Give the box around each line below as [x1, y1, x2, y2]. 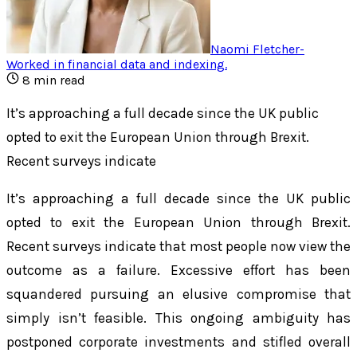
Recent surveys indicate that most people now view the [6, 238, 351, 255]
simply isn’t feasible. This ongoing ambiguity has [6, 310, 351, 327]
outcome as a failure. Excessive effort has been [6, 262, 351, 279]
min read [30, 72, 85, 88]
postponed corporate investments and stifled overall [6, 334, 351, 351]
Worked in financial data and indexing [6, 56, 225, 72]
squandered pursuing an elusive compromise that [6, 286, 351, 303]
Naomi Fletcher [210, 41, 300, 57]
